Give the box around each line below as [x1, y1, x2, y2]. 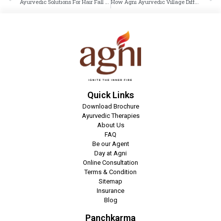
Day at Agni [94, 149, 127, 157]
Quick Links [87, 90, 134, 101]
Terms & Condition [84, 168, 137, 176]
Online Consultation [83, 159, 138, 167]
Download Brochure [82, 103, 139, 110]
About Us [97, 121, 124, 129]
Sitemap [99, 178, 122, 185]
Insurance [97, 187, 124, 195]
